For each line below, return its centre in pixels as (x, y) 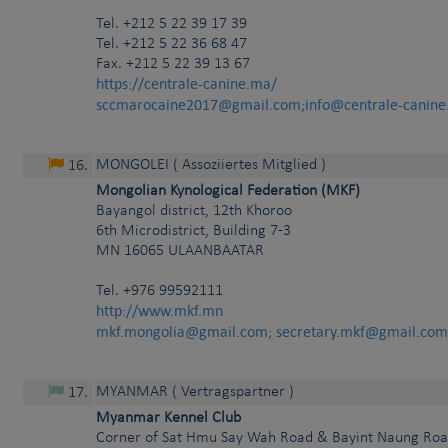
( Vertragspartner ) (233, 392)
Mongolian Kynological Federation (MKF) (228, 191)
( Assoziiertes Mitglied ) (249, 165)
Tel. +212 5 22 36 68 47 (171, 44)
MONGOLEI (132, 165)
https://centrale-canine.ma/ (186, 84)
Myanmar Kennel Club (168, 418)
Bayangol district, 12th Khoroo (194, 211)
